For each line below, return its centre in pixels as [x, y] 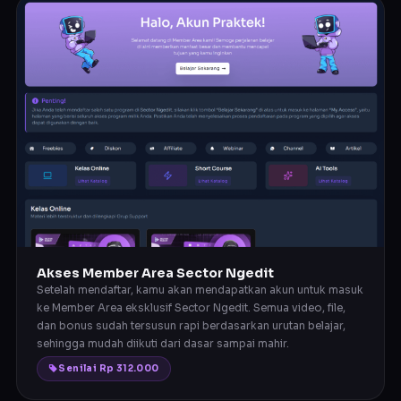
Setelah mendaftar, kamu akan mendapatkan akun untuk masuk [200, 290]
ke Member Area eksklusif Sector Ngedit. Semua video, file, [191, 308]
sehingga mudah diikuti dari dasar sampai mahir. [163, 344]
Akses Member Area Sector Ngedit [155, 273]
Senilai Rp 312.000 [109, 369]
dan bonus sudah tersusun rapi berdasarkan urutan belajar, [191, 326]
